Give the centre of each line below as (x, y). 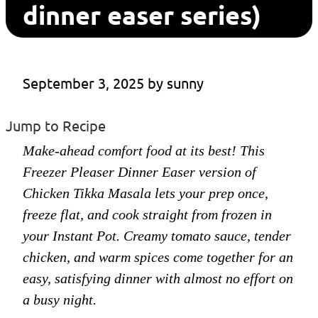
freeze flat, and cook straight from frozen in (147, 215)
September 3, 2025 (83, 83)
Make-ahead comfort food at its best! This (144, 151)
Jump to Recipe (56, 126)
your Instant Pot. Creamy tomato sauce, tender (157, 236)
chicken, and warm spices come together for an (158, 257)
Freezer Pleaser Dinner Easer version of (139, 172)
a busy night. (60, 300)
